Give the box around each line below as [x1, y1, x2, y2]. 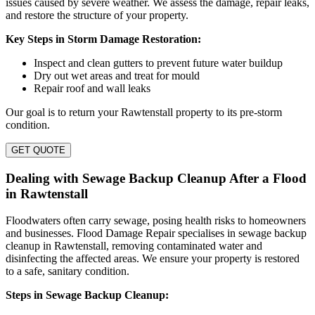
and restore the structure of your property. [6, 8, 188, 21]
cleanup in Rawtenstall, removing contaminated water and [6, 240, 262, 252]
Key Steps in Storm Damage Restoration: [6, 32, 201, 45]
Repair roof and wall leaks [34, 82, 150, 94]
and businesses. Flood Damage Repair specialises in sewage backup [6, 227, 307, 240]
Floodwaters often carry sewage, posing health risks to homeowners [6, 214, 306, 227]
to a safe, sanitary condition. [6, 265, 129, 278]
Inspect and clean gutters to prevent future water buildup [34, 56, 283, 69]
